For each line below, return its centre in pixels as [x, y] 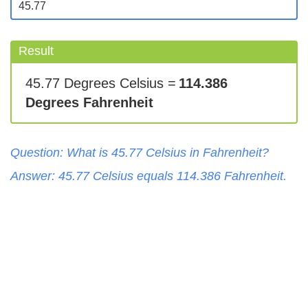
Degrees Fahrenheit [89, 102]
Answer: [34, 176]
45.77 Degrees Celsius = [101, 83]
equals [155, 176]
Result [36, 51]
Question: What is [61, 152]
